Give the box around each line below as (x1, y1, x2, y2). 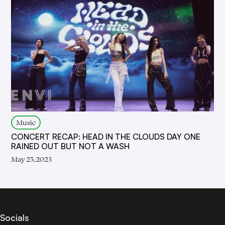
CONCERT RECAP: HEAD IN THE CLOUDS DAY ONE (11, 131, 201, 142)
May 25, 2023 (11, 154, 52, 164)
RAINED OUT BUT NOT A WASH (11, 141, 130, 151)
